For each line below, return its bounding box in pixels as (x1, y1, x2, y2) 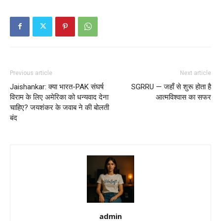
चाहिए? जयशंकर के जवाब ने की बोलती (10, 103, 109, 112)
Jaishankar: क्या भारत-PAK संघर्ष (10, 82, 104, 91)
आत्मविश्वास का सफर (156, 92, 211, 102)
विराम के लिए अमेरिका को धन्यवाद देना (10, 92, 109, 102)
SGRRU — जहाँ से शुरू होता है (131, 82, 211, 91)
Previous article (10, 69, 52, 76)
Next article (180, 69, 211, 76)
